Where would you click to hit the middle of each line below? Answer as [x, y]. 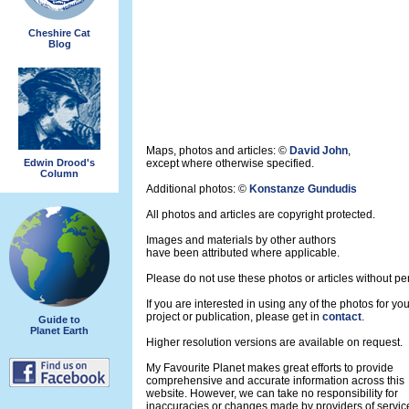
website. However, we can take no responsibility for [272, 393]
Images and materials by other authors [241, 240]
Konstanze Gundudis [303, 189]
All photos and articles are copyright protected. [261, 215]
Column [59, 173]
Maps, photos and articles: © [218, 151]
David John [319, 151]
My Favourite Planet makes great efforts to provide [270, 368]
